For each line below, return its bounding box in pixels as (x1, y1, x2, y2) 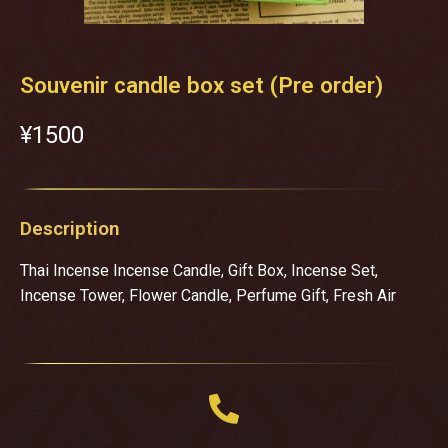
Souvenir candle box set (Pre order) (20, 71, 383, 98)
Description (20, 216, 120, 240)
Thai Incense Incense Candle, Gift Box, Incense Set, (20, 260, 378, 280)
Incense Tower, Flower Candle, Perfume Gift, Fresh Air (20, 285, 396, 305)
